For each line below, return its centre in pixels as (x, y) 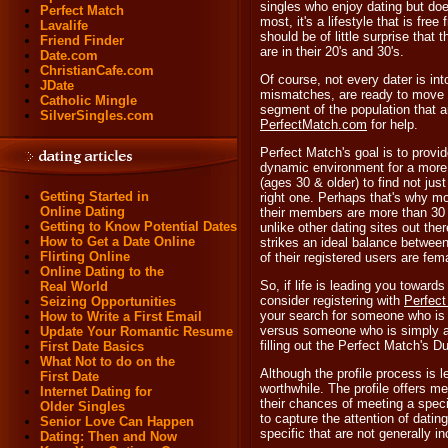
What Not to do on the (107, 361)
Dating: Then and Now (108, 436)
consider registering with (332, 300)
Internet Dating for (96, 391)
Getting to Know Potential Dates (138, 226)
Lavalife (64, 25)
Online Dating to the (102, 271)
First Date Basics (92, 346)
